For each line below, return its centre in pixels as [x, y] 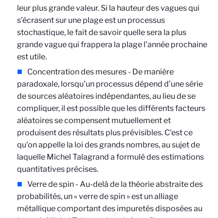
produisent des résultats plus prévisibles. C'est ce [105, 133]
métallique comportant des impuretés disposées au [110, 209]
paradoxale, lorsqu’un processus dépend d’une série [110, 84]
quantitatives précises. [58, 169]
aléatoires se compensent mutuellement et [94, 120]
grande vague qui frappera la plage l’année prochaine [112, 45]
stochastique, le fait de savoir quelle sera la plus [102, 32]
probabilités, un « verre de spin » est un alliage [98, 196]
